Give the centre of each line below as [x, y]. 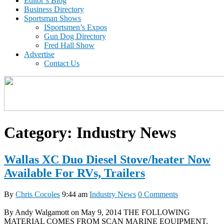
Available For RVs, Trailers [74, 173]
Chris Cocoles [38, 194]
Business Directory [54, 9]
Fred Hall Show [69, 45]
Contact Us [62, 63]
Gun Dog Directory [75, 36]
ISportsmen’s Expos [75, 27]
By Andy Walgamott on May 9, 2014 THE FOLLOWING [97, 212]
